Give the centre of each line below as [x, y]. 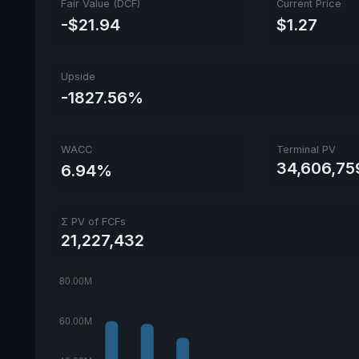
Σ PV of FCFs [93, 222]
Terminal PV [306, 149]
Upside [78, 76]
